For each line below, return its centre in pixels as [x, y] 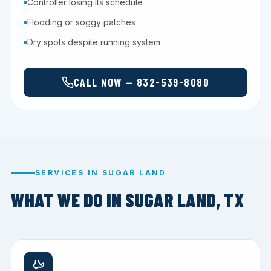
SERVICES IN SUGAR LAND [101, 173]
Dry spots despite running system [94, 42]
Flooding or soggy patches [81, 22]
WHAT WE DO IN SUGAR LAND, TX [127, 200]
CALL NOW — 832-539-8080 [142, 83]
